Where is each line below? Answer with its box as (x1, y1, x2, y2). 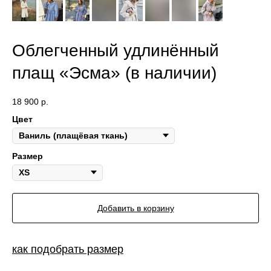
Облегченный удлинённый (12, 41, 219, 60)
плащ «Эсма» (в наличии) (12, 64, 217, 82)
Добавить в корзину (97, 203, 174, 213)
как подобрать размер (12, 243, 123, 255)
